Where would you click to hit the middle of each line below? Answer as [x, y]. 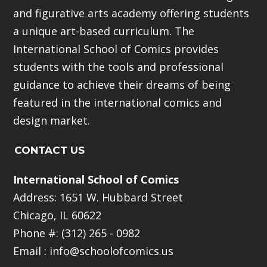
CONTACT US [50, 150]
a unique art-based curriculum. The [104, 31]
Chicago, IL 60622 [58, 215]
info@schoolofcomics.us [112, 251]
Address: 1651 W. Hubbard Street [98, 198]
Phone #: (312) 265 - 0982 [77, 233]
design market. [52, 121]
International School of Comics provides [116, 49]
